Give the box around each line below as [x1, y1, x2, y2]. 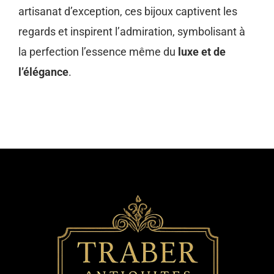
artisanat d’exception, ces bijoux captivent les [18, 4, 237, 18]
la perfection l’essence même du [18, 45, 178, 58]
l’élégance [18, 65, 68, 78]
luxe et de [178, 45, 226, 58]
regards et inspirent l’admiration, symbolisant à [18, 24, 245, 38]
